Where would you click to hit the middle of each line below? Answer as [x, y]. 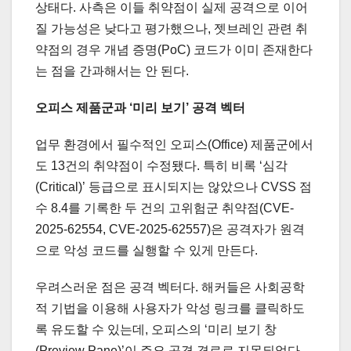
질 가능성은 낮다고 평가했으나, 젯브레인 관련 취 [172, 28]
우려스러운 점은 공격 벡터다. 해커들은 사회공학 [170, 287]
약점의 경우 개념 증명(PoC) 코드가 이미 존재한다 [174, 49]
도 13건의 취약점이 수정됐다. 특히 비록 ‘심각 [161, 165]
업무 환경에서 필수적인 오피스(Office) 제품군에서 [174, 144]
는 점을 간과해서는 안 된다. [112, 71]
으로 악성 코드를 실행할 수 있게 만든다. [147, 250]
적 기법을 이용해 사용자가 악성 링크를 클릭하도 [170, 308]
